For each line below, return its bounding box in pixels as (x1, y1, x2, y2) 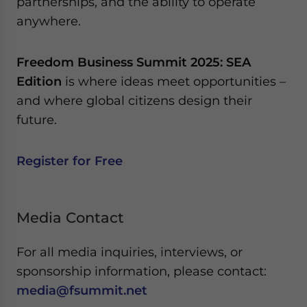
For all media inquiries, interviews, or (16, 245, 243, 259)
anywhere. (16, 14, 81, 28)
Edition (16, 74, 62, 88)
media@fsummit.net (16, 283, 147, 297)
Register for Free (16, 153, 123, 168)
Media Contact (16, 209, 124, 226)
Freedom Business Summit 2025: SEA (16, 55, 251, 69)
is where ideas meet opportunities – (62, 74, 286, 88)
